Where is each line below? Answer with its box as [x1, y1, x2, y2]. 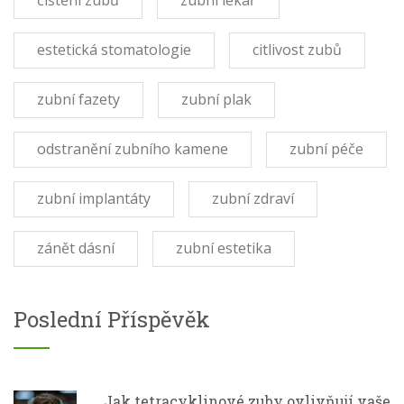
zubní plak [181, 88, 252, 109]
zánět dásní [37, 237, 115, 258]
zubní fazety [37, 88, 120, 109]
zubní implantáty [37, 188, 151, 208]
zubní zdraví [212, 188, 294, 208]
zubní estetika [176, 237, 271, 258]
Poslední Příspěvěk [14, 304, 210, 334]
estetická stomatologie [37, 39, 191, 60]
